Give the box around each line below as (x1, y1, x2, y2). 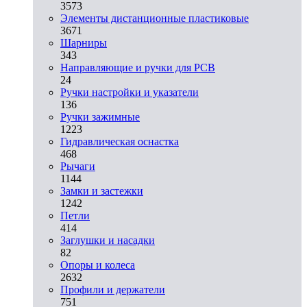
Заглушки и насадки (60, 234, 155, 246)
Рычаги (60, 160, 95, 172)
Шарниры (60, 36, 107, 49)
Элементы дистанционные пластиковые (60, 12, 249, 24)
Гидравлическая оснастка (60, 135, 179, 147)
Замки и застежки (60, 184, 143, 197)
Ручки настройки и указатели (60, 86, 199, 98)
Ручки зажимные (60, 110, 140, 123)
